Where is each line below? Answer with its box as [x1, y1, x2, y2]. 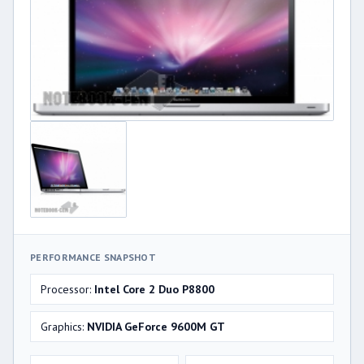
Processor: [41, 282, 94, 297]
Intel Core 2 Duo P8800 [94, 282, 214, 297]
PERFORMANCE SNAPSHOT [30, 251, 156, 264]
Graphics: [41, 319, 87, 335]
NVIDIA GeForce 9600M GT [87, 319, 225, 335]
